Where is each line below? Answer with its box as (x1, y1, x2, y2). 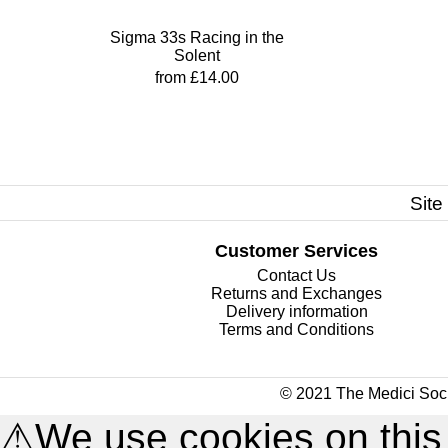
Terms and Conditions (219, 321, 375, 338)
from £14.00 (155, 69, 239, 86)
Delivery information (225, 303, 368, 320)
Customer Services (215, 241, 379, 261)
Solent (174, 47, 220, 64)
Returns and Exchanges (211, 285, 383, 302)
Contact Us (257, 267, 337, 284)
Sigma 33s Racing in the (110, 29, 284, 46)
